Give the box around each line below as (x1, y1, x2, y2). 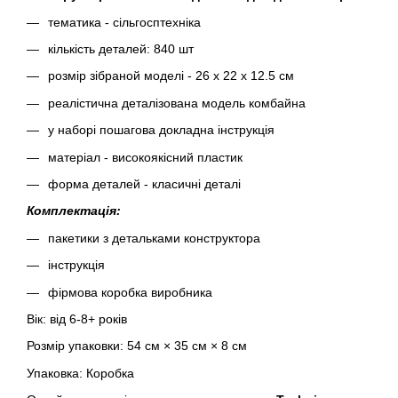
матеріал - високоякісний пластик (48, 149, 243, 164)
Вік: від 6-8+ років (27, 311, 127, 326)
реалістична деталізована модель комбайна (48, 95, 306, 110)
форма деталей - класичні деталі (48, 177, 244, 191)
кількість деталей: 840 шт (48, 42, 194, 57)
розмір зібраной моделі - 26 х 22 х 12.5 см (48, 68, 294, 84)
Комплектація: (27, 203, 121, 219)
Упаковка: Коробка (27, 365, 134, 380)
